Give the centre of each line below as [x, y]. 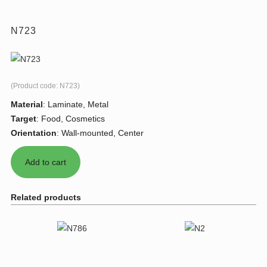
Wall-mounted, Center [103, 133]
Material [27, 105]
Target [24, 119]
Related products [46, 198]
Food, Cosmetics [73, 119]
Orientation [34, 133]
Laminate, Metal [78, 105]
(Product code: [35, 86]
